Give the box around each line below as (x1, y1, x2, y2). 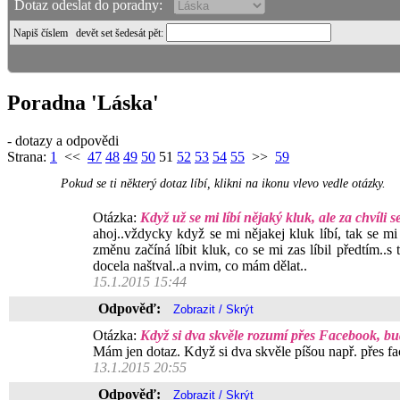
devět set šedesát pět (71, 27, 161, 39)
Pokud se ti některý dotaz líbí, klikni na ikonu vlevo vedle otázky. (61, 177, 386, 191)
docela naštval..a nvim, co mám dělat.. (93, 258, 307, 273)
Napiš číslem (11, 27, 71, 39)
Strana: (7, 148, 50, 164)
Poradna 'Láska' (7, 90, 159, 114)
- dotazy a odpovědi (7, 132, 119, 148)
